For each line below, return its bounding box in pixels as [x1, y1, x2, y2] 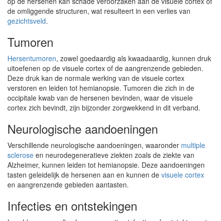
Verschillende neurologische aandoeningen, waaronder [7, 140, 181, 150]
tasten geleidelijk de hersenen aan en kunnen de [7, 170, 161, 180]
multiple [181, 140, 205, 150]
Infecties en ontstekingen [7, 197, 137, 214]
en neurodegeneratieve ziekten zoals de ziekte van [34, 150, 194, 160]
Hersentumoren [7, 53, 56, 63]
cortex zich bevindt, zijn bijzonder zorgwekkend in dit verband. [7, 103, 200, 112]
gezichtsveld [7, 16, 46, 26]
